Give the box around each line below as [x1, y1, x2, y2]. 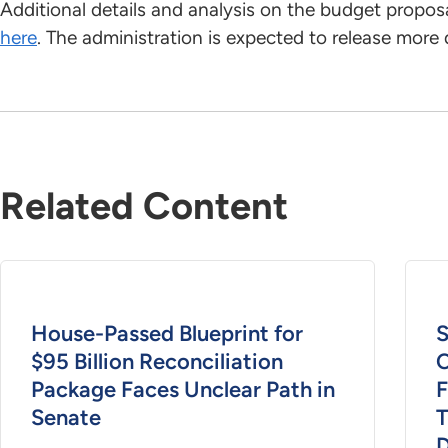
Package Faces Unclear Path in [31, 376, 335, 404]
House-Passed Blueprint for [31, 320, 303, 348]
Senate [31, 404, 101, 432]
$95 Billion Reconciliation [31, 348, 283, 376]
